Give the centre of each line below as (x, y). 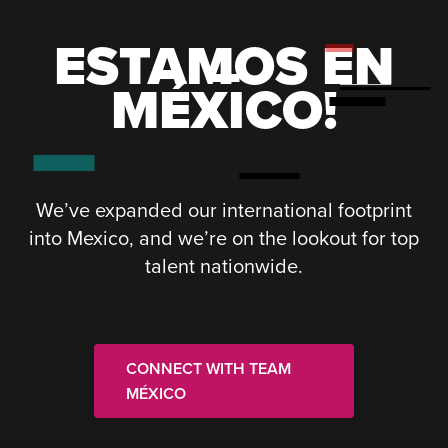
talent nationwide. (224, 265)
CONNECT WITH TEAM (208, 368)
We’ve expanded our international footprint (224, 209)
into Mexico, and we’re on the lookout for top (224, 237)
